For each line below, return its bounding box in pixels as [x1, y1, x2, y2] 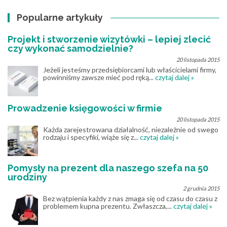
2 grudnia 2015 [183, 185, 219, 192]
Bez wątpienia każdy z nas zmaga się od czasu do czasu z [43, 194, 217, 203]
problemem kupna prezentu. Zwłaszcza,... [43, 202, 173, 211]
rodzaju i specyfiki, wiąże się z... [43, 133, 140, 142]
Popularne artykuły [17, 12, 103, 23]
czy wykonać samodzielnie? [8, 43, 133, 54]
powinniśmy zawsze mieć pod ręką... [43, 73, 155, 82]
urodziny [8, 172, 47, 183]
